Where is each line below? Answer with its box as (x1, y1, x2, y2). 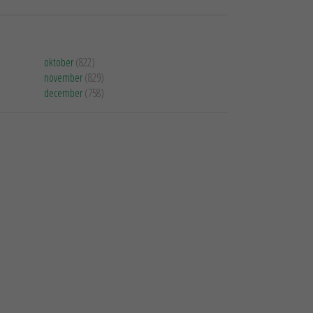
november (44, 70, 82, 85)
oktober (44, 54, 73, 70)
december (44, 85, 82, 101)
